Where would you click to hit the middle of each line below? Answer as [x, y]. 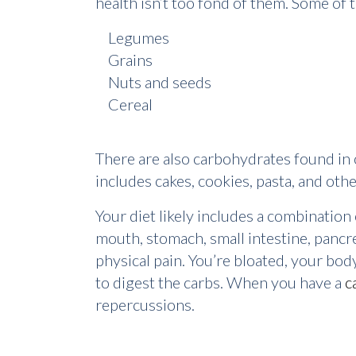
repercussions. [147, 305]
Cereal [130, 104]
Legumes [139, 38]
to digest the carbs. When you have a [220, 282]
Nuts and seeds [160, 82]
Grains [130, 60]
